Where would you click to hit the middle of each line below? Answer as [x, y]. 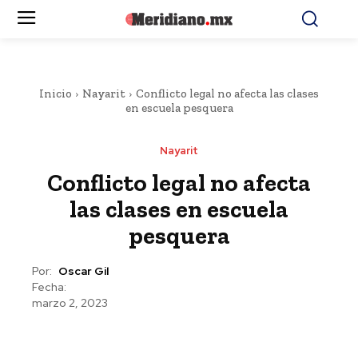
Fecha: [49, 287]
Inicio [56, 93]
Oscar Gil [84, 271]
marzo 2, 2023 [70, 303]
